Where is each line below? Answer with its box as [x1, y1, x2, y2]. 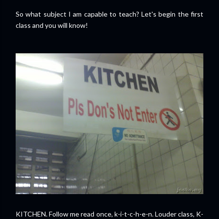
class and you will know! [16, 21, 88, 29]
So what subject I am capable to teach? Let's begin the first [16, 10, 203, 18]
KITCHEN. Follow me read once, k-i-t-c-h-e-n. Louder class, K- [16, 210, 203, 218]
